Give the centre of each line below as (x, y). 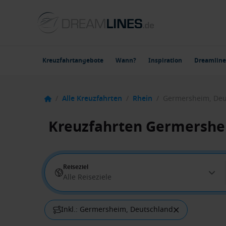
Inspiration (165, 61)
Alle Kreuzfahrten (92, 99)
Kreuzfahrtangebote (73, 61)
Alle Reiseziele (87, 177)
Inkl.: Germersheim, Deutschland (117, 210)
